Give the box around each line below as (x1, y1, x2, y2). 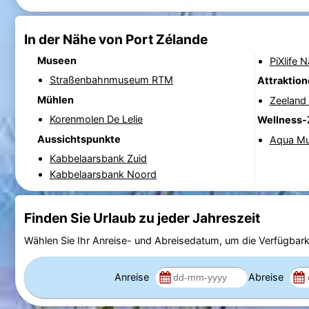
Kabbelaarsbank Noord (49, 168, 157, 180)
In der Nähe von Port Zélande (23, 30, 208, 48)
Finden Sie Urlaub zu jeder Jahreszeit (23, 210, 260, 227)
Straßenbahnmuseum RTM (49, 74, 173, 86)
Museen (37, 54, 77, 66)
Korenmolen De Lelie (49, 113, 143, 126)
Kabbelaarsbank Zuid (49, 152, 147, 164)
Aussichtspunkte (37, 132, 121, 145)
